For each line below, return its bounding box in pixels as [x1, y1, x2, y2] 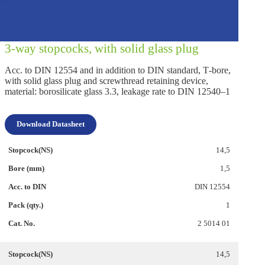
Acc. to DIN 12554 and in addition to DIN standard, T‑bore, [5, 65, 231, 76]
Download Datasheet [17, 120, 85, 129]
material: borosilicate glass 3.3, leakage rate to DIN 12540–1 [5, 86, 230, 97]
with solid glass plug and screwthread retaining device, [5, 76, 208, 86]
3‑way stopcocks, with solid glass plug [5, 41, 199, 55]
